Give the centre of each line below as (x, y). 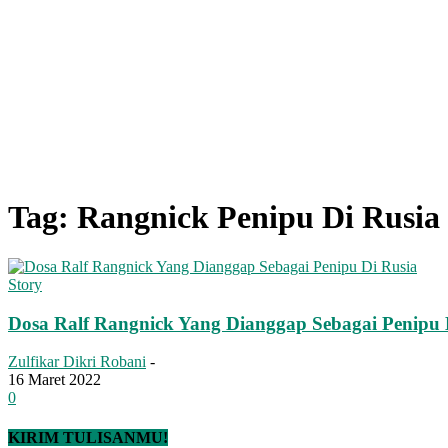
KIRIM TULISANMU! (88, 437)
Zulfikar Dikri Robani (77, 362)
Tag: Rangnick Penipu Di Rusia (224, 217)
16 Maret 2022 (54, 380)
